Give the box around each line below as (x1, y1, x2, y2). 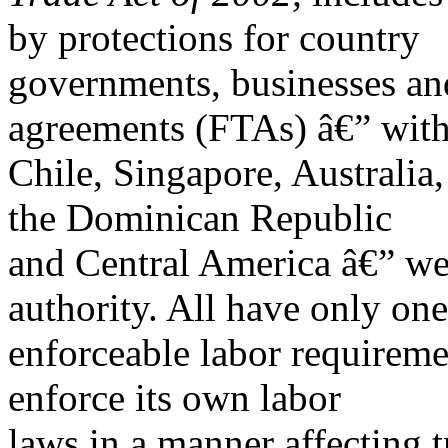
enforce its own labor (8, 376, 341, 419)
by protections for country (8, 16, 420, 59)
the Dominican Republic (8, 196, 392, 239)
